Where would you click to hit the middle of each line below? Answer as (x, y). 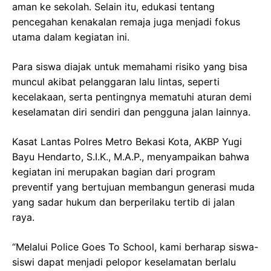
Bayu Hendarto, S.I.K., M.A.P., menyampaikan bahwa (131, 157)
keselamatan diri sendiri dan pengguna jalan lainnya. (131, 112)
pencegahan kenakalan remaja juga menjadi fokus (126, 22)
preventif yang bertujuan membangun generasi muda (133, 187)
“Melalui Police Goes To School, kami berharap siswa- (135, 247)
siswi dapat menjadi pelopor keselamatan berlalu (124, 262)
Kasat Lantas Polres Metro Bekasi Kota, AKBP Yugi (127, 142)
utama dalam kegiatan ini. (71, 37)
